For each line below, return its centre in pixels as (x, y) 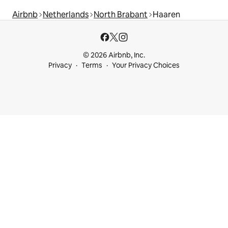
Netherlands (66, 14)
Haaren (166, 14)
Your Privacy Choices (146, 65)
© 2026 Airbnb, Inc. (114, 55)
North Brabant (121, 14)
